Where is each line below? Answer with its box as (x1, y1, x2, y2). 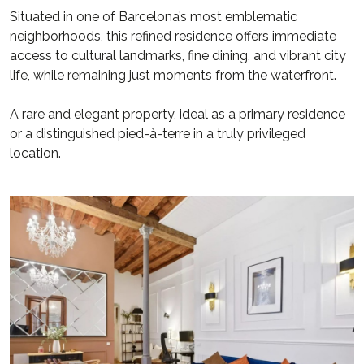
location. (10, 145, 61, 161)
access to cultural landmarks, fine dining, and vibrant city (10, 48, 346, 63)
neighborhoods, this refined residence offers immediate (10, 28, 336, 44)
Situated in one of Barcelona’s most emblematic (10, 9, 297, 24)
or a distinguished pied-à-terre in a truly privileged (10, 126, 305, 141)
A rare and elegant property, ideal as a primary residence (10, 106, 345, 122)
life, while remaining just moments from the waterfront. (10, 67, 336, 83)
